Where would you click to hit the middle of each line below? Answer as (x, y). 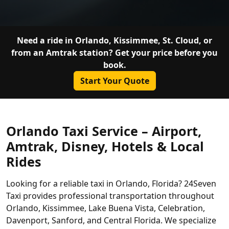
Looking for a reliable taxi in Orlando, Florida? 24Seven (111, 184)
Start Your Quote (114, 81)
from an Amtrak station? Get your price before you (114, 53)
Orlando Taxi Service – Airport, (104, 131)
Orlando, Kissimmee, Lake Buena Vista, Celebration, (106, 208)
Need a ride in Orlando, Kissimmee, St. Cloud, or (114, 41)
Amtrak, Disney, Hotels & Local (105, 146)
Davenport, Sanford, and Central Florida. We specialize (111, 221)
